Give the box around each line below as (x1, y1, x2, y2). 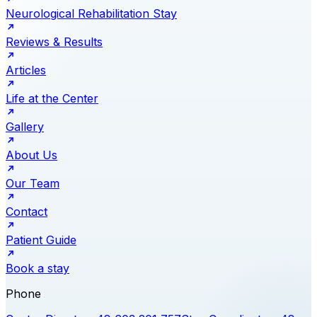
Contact (6, 204, 47, 219)
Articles (6, 63, 46, 77)
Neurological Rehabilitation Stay (6, 6, 177, 21)
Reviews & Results (6, 35, 103, 49)
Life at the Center (6, 91, 98, 105)
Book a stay (6, 261, 69, 275)
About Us (6, 148, 57, 162)
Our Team (6, 176, 59, 190)
